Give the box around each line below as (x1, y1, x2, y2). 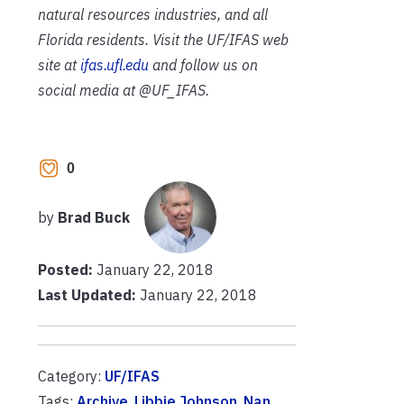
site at (38, 55, 80, 74)
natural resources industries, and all (38, 5, 268, 23)
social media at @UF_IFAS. (38, 80, 209, 99)
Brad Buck (58, 208, 130, 227)
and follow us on (149, 55, 258, 74)
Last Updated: (38, 286, 136, 304)
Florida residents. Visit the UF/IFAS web (38, 30, 289, 49)
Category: (38, 367, 105, 385)
